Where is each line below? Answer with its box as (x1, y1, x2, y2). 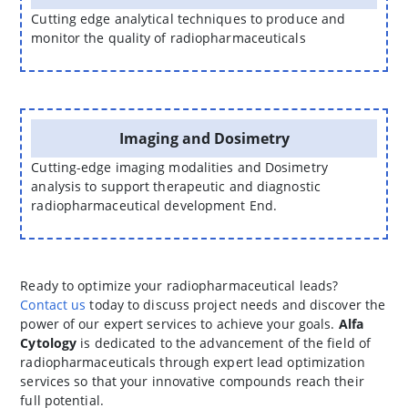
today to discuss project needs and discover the (86, 296, 386, 314)
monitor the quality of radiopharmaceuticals (31, 29, 306, 47)
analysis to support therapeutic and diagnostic (31, 178, 321, 196)
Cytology (20, 334, 77, 352)
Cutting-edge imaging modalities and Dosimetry (31, 158, 328, 177)
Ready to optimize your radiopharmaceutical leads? (20, 277, 339, 295)
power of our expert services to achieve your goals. (20, 315, 339, 333)
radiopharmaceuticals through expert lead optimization (20, 353, 365, 372)
